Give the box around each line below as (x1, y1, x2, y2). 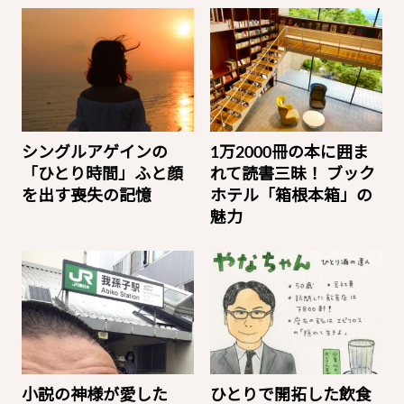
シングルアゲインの (21, 145, 168, 161)
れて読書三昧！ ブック (209, 167, 375, 183)
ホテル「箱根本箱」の (209, 188, 372, 205)
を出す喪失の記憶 (21, 188, 151, 205)
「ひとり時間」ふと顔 (21, 167, 183, 183)
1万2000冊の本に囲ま (209, 145, 369, 161)
